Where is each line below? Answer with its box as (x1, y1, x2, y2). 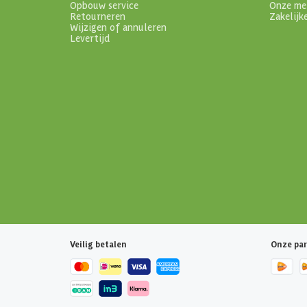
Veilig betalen (70, 238, 127, 249)
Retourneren (70, 10, 125, 23)
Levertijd (70, 32, 110, 45)
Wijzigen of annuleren (70, 21, 167, 34)
